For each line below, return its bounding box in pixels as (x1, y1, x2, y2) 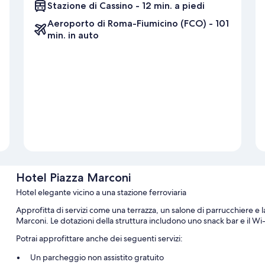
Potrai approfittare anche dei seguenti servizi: (15, 233, 183, 244)
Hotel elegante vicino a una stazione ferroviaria (15, 187, 186, 198)
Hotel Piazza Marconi (15, 170, 131, 185)
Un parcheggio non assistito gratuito (30, 252, 164, 263)
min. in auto (47, 30, 99, 41)
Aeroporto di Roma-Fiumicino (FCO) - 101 (47, 18, 229, 30)
